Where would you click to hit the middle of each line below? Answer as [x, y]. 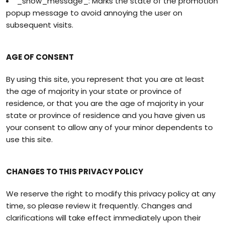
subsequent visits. [40, 25]
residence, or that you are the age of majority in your [105, 103]
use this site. [29, 139]
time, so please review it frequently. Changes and [99, 206]
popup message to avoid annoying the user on [94, 13]
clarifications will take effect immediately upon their [103, 218]
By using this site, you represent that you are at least [105, 79]
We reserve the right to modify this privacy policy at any [111, 194]
